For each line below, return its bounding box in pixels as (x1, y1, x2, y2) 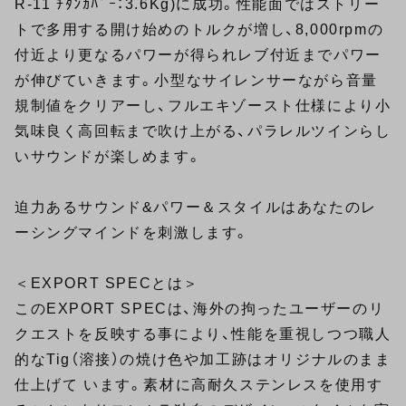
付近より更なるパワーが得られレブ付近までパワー (14, 47, 382, 63)
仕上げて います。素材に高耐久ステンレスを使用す (14, 377, 383, 393)
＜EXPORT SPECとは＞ (14, 275, 200, 292)
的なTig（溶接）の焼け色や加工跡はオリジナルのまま (14, 352, 391, 368)
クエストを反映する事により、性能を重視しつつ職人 (14, 326, 391, 343)
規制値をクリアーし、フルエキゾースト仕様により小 (14, 98, 391, 114)
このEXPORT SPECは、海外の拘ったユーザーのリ (14, 301, 385, 317)
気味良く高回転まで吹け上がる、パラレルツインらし (14, 123, 391, 140)
